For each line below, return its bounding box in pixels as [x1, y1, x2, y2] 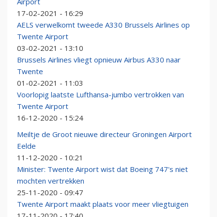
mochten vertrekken [17, 176, 84, 186]
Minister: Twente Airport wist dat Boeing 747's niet [17, 164, 188, 174]
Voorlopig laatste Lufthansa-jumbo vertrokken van [17, 90, 184, 100]
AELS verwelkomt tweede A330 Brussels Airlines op [17, 20, 190, 30]
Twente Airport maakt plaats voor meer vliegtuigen [17, 199, 188, 209]
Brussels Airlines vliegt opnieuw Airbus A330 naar [17, 55, 181, 65]
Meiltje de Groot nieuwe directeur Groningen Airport [17, 129, 192, 139]
